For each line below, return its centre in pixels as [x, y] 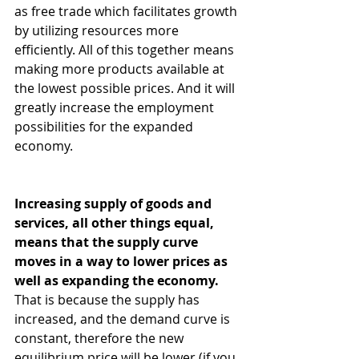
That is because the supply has [109, 300]
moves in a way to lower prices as [123, 262]
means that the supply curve [108, 242]
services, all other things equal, [116, 223]
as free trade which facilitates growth [127, 12]
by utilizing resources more [98, 31]
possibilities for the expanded [105, 127]
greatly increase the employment [116, 108]
